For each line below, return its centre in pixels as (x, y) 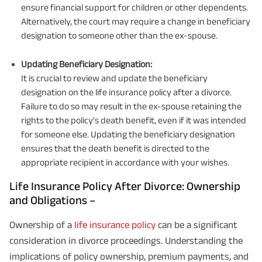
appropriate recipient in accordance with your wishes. (125, 163)
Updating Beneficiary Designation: (87, 64)
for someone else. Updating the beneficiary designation (128, 135)
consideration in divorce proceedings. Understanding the (126, 241)
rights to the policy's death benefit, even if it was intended (134, 120)
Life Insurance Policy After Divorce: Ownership (125, 186)
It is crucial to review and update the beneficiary (114, 78)
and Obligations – (52, 200)
